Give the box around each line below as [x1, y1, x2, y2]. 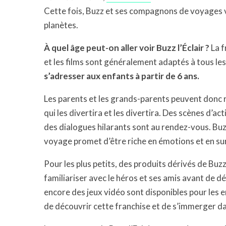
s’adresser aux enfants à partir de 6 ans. [44, 71, 199, 81]
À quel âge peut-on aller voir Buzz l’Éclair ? [44, 42, 209, 53]
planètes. [44, 20, 78, 30]
